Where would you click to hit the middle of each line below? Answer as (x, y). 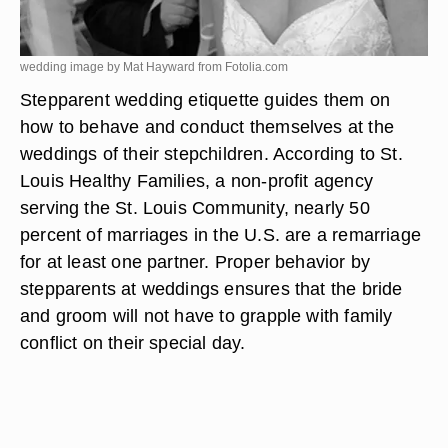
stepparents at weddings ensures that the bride (211, 288)
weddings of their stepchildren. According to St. (211, 153)
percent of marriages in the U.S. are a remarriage (221, 234)
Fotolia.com (256, 67)
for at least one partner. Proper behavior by (195, 261)
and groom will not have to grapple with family (206, 315)
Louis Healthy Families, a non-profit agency (196, 180)
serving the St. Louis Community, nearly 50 (195, 207)
